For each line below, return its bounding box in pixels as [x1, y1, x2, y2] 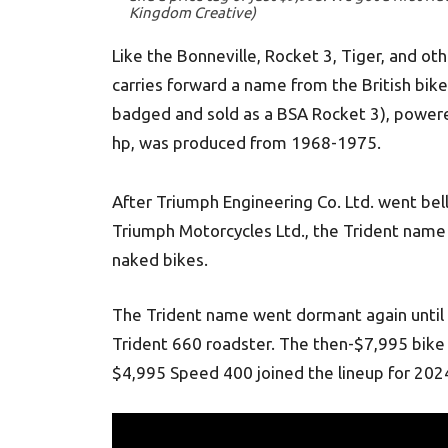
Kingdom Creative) [129, 4, 257, 21]
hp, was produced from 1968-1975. [112, 133, 381, 152]
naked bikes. [112, 250, 208, 269]
